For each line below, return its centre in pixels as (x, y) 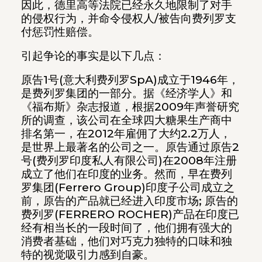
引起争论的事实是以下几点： (93, 56)
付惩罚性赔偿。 (60, 32)
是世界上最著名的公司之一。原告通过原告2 (130, 147)
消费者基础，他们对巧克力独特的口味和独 (126, 241)
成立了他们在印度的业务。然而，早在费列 (126, 174)
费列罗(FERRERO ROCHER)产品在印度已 (130, 214)
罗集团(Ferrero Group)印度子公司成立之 (127, 187)
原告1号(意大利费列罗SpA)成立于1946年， (130, 80)
